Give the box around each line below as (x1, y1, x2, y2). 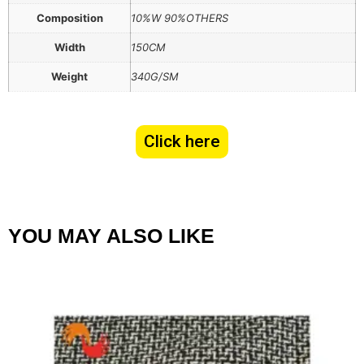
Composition (36, 11, 103, 25)
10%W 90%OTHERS (131, 11, 228, 25)
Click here (144, 132, 220, 152)
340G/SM (131, 70, 179, 84)
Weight (51, 70, 88, 84)
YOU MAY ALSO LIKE (8, 224, 214, 248)
